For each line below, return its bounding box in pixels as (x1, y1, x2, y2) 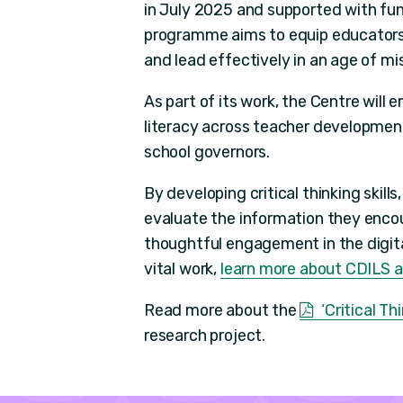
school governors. (144, 142, 270, 162)
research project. (144, 325, 265, 345)
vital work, (144, 258, 220, 278)
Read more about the (144, 300, 300, 319)
